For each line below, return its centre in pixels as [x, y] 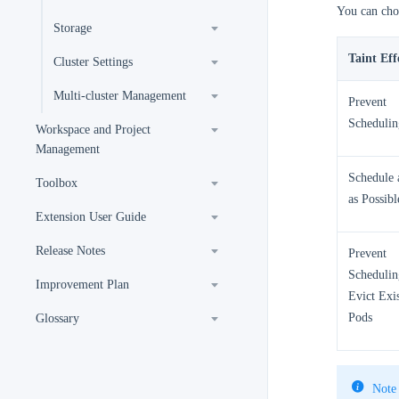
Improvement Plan [82, 285]
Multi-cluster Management [120, 96]
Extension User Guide [91, 217]
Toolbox [57, 183]
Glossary [57, 318]
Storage [73, 28]
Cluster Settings [93, 62]
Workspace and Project [93, 130]
